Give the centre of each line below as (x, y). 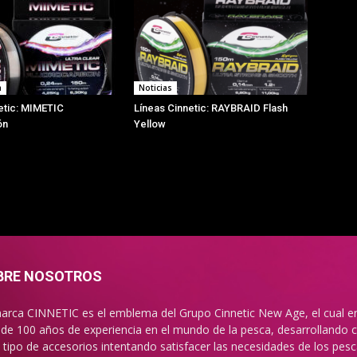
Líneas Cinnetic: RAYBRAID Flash (211, 108)
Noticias (155, 88)
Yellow (150, 124)
